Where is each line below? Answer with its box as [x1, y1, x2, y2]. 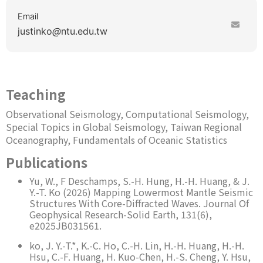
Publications [6, 153, 87, 172]
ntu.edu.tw [61, 25, 107, 38]
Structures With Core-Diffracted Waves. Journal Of [29, 196, 249, 211]
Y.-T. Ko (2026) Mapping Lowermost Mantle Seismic [29, 185, 253, 200]
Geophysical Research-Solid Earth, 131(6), [29, 207, 212, 222]
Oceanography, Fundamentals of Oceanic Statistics [6, 132, 227, 147]
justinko [18, 25, 52, 38]
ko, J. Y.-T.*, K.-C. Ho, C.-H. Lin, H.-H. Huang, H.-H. [29, 238, 244, 253]
